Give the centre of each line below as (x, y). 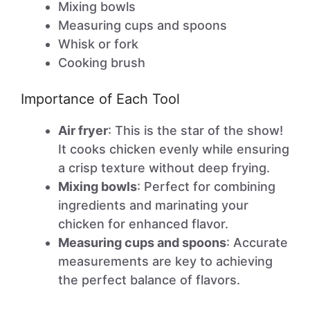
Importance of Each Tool (100, 99)
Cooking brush (102, 63)
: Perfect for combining (206, 186)
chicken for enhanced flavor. (143, 224)
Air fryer (83, 130)
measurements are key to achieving (165, 261)
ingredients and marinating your (153, 205)
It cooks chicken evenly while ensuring (174, 149)
